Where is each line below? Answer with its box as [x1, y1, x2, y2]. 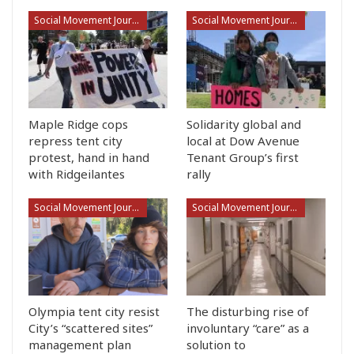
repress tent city [28, 132, 122, 149]
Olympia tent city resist [28, 303, 160, 319]
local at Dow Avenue [186, 132, 299, 149]
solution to [186, 337, 246, 352]
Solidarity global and [186, 115, 301, 132]
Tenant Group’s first [186, 149, 299, 165]
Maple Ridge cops [28, 115, 128, 132]
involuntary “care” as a [186, 320, 309, 336]
